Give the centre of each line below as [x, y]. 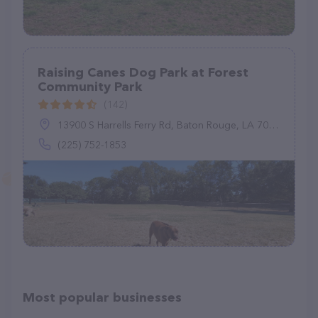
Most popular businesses [102, 297]
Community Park [90, 87]
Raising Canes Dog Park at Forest [143, 72]
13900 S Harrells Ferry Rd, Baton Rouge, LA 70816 [163, 125]
